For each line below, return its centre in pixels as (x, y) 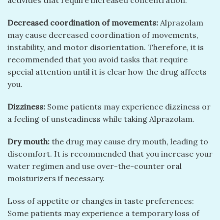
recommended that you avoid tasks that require (97, 60)
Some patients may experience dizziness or (128, 107)
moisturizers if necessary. (56, 178)
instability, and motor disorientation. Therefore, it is (106, 47)
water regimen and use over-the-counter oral (95, 166)
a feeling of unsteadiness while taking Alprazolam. (101, 119)
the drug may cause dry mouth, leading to (129, 141)
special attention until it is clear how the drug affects (107, 72)
